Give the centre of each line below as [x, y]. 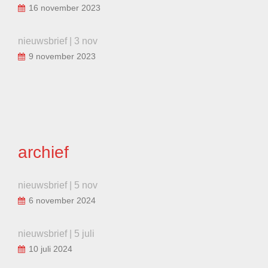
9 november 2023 [62, 56]
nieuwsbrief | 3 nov [58, 41]
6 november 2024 [62, 200]
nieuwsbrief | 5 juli [56, 233]
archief [43, 152]
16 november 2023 [65, 7]
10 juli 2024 [51, 249]
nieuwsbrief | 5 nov [58, 185]
